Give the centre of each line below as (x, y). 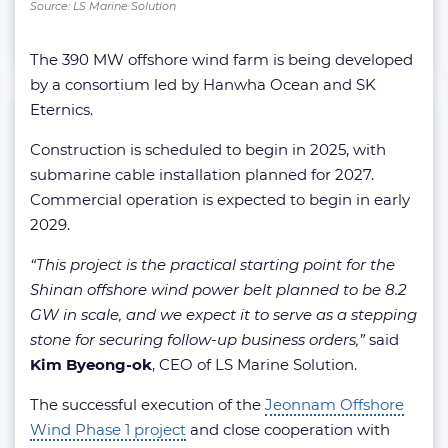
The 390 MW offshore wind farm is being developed (221, 59)
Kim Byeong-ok (91, 364)
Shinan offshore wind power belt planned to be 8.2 (218, 289)
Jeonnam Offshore (334, 404)
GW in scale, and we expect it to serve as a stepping (223, 314)
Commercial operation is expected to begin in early (220, 199)
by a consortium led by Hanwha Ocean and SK (203, 84)
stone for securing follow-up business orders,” (197, 339)
